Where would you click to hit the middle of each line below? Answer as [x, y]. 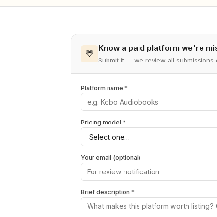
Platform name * [104, 88]
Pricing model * [103, 122]
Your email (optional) [111, 158]
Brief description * [108, 192]
